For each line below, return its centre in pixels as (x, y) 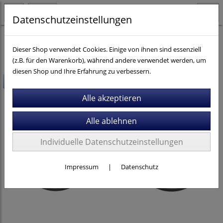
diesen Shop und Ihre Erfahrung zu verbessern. (82, 71)
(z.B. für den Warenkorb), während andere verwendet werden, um (109, 60)
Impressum (82, 167)
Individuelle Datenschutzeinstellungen (111, 142)
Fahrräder (22, 37)
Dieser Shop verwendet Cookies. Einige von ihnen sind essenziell (107, 49)
